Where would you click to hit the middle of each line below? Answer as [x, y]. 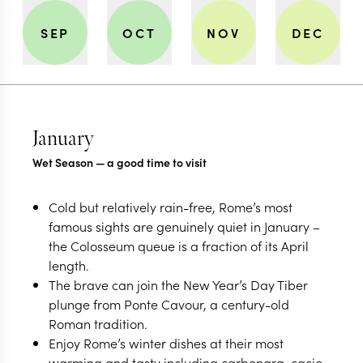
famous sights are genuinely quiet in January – [184, 226]
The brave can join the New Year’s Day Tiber [178, 285]
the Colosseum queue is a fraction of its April [179, 246]
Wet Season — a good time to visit [120, 162]
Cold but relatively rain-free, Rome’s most [171, 207]
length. [69, 265]
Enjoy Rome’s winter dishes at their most [166, 343]
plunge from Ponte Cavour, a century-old [169, 304]
